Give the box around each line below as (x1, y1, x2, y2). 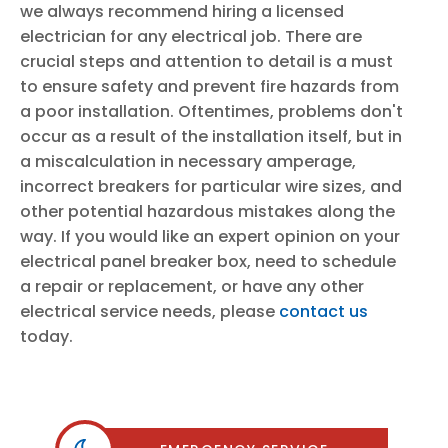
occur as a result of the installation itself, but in (20, 125, 402, 148)
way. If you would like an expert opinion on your (20, 225, 400, 248)
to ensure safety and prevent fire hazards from (20, 75, 399, 98)
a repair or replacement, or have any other (20, 275, 364, 298)
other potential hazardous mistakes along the (20, 200, 395, 223)
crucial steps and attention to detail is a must (20, 50, 393, 73)
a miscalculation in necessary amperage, (20, 150, 356, 173)
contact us (279, 300, 368, 323)
